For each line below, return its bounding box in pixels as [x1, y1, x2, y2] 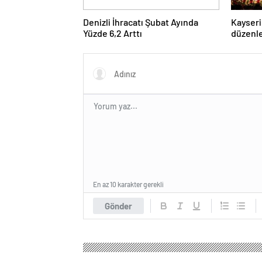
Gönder [105, 201, 132, 212]
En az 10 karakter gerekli [93, 180, 164, 189]
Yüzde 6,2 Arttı [83, 27, 142, 39]
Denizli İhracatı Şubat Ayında [83, 16, 198, 28]
